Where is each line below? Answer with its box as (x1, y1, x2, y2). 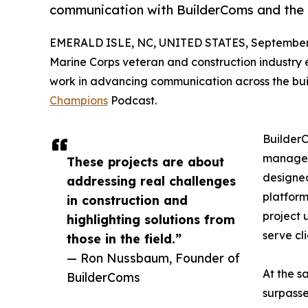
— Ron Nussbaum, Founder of (67, 250, 240, 265)
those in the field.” (67, 230, 181, 246)
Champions (49, 93, 108, 107)
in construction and (67, 192, 188, 208)
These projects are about (67, 153, 224, 169)
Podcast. (108, 93, 157, 107)
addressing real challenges (67, 173, 236, 188)
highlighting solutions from (67, 211, 235, 227)
